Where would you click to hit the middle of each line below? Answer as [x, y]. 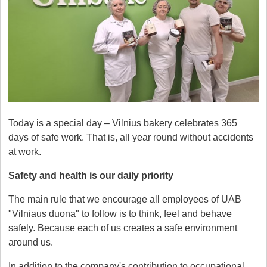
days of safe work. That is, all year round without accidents [131, 137]
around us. [31, 242]
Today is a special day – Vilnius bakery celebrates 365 [123, 123]
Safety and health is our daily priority [91, 176]
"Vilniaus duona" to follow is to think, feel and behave [120, 214]
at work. [25, 152]
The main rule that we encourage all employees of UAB [125, 199]
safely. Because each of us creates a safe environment [123, 228]
